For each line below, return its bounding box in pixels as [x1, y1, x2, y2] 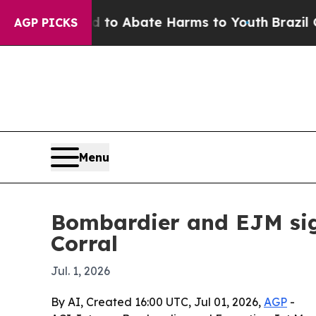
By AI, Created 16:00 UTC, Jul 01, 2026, [51, 295, 264, 310]
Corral [51, 230, 118, 257]
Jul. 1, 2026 [51, 264, 110, 279]
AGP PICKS [14, 16, 78, 30]
